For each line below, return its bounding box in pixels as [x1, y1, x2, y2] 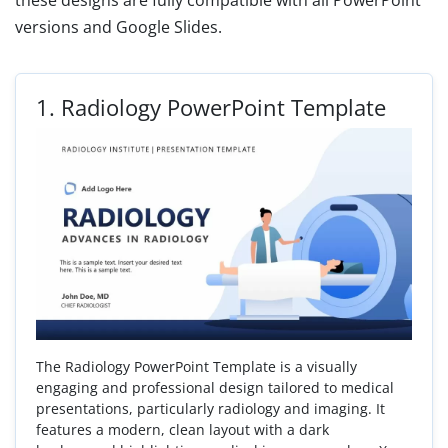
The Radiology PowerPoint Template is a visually [36, 356, 357, 376]
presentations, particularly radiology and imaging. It [36, 398, 385, 418]
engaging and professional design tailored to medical [36, 377, 394, 397]
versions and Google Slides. [15, 16, 222, 39]
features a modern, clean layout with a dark [36, 419, 329, 439]
